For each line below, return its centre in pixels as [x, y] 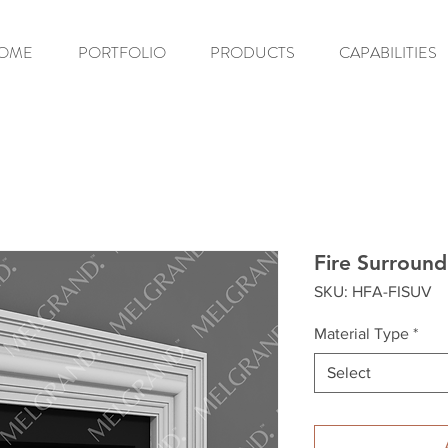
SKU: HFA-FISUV [373, 291]
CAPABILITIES [388, 52]
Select [349, 372]
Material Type [361, 333]
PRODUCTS [252, 52]
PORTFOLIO [121, 52]
